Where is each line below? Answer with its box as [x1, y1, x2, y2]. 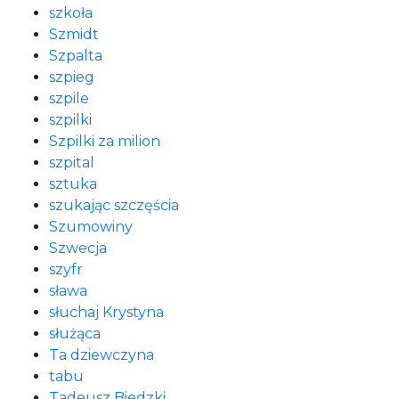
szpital [49, 154, 94, 171]
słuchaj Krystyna [49, 304, 164, 321]
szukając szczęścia [49, 197, 179, 214]
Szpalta [49, 47, 102, 64]
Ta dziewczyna [49, 346, 154, 363]
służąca [49, 325, 101, 342]
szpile [49, 90, 89, 107]
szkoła [49, 4, 93, 21]
